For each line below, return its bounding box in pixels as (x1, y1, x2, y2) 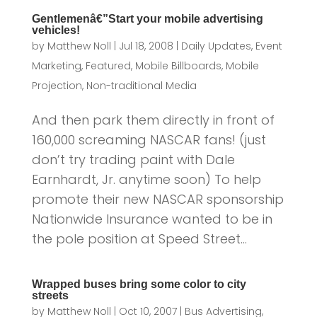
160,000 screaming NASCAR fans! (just (31, 131, 266, 149)
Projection (31, 79, 82, 93)
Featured (85, 59, 131, 74)
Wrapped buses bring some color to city (31, 278, 246, 291)
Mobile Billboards (134, 59, 221, 74)
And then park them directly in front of (31, 111, 275, 129)
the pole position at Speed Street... (31, 230, 247, 248)
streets (31, 289, 69, 302)
